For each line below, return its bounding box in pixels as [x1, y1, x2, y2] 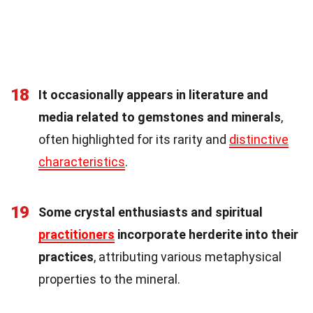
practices [38, 249, 94, 264]
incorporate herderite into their [115, 226, 298, 242]
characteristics [38, 154, 125, 169]
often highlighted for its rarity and [38, 131, 229, 147]
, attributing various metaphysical [94, 249, 282, 264]
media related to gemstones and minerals [38, 109, 281, 124]
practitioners [38, 226, 115, 242]
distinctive [229, 131, 289, 147]
